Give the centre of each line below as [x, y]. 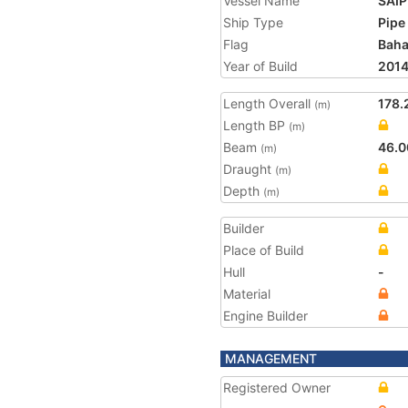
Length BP [256, 125]
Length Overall [269, 103]
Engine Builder [265, 316]
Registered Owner [277, 388]
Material [247, 294]
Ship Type [253, 22]
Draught [249, 169]
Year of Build [260, 66]
